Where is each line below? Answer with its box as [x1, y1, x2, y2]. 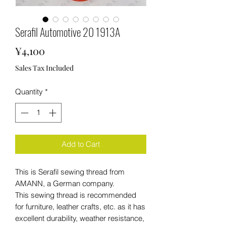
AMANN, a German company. [15, 178, 115, 188]
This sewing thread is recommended [15, 190, 136, 200]
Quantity [15, 87, 43, 96]
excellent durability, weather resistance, [15, 213, 144, 223]
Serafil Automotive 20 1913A [15, 24, 120, 40]
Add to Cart [62, 139, 100, 149]
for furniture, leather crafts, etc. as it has [15, 201, 145, 211]
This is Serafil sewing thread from [15, 166, 125, 177]
